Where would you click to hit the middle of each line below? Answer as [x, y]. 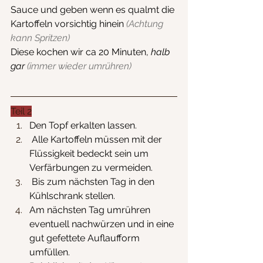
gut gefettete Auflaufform [86, 238]
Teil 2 [21, 111]
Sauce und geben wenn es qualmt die [94, 9]
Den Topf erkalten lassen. [83, 125]
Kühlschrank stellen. [72, 195]
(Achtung [146, 23]
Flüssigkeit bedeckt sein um [90, 153]
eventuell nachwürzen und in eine [103, 224]
